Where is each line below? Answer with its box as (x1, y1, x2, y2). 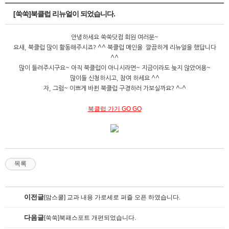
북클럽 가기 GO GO (87, 105, 142, 113)
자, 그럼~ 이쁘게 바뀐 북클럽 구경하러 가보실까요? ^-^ (43, 85, 186, 92)
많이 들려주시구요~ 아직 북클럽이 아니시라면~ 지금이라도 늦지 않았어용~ (18, 65, 211, 72)
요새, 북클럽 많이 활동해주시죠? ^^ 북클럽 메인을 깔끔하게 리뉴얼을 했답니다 (13, 44, 216, 51)
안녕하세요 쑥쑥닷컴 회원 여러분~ (71, 34, 158, 41)
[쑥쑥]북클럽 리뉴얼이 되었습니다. (13, 10, 115, 18)
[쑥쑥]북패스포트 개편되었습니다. (44, 214, 136, 222)
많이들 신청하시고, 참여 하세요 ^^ (70, 75, 159, 82)
